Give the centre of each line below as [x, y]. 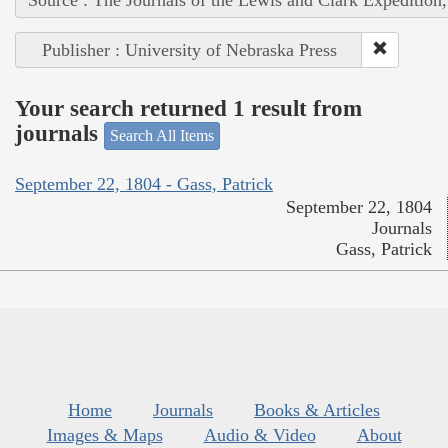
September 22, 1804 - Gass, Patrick [144, 184]
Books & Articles [317, 410]
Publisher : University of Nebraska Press [189, 49]
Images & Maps [104, 435]
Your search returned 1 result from [188, 109]
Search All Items [162, 135]
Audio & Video [259, 435]
